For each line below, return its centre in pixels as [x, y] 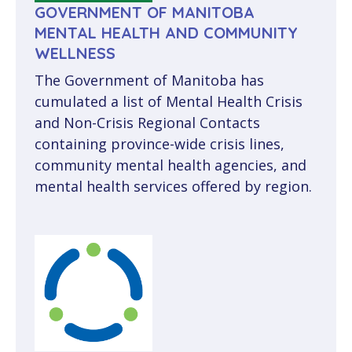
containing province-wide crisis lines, [159, 143]
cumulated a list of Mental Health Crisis [169, 101]
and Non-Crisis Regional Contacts [147, 122]
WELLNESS [75, 53]
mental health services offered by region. [173, 186]
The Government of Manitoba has [149, 80]
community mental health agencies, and [170, 165]
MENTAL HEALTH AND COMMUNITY [166, 32]
